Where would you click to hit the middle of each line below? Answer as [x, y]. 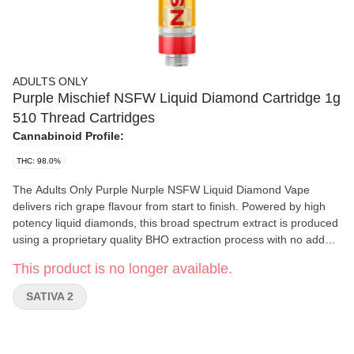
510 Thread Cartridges [84, 118]
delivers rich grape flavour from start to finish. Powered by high [169, 206]
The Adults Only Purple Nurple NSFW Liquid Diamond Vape [161, 190]
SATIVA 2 [50, 296]
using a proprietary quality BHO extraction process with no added [175, 239]
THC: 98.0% [39, 161]
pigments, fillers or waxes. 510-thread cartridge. [132, 256]
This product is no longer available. [122, 269]
